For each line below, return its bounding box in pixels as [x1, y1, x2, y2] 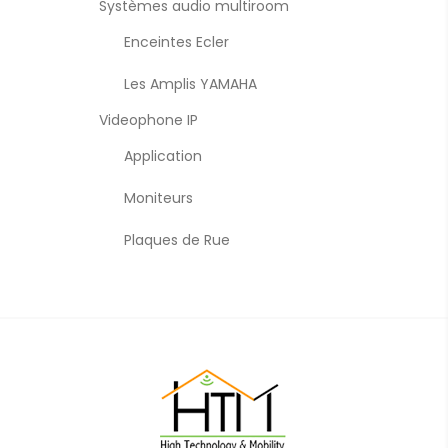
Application [123, 146, 202, 166]
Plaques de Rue [123, 230, 230, 250]
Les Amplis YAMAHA [123, 74, 257, 94]
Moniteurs [123, 188, 193, 208]
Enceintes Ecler [123, 32, 229, 52]
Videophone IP [98, 110, 198, 130]
